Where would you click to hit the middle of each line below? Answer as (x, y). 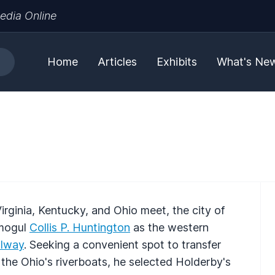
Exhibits (177, 62)
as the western (169, 227)
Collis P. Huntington (80, 227)
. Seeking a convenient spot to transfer (122, 244)
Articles (117, 62)
